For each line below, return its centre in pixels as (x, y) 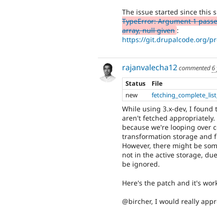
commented (194, 68)
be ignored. (141, 164)
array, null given (148, 30)
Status (136, 83)
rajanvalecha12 (150, 68)
